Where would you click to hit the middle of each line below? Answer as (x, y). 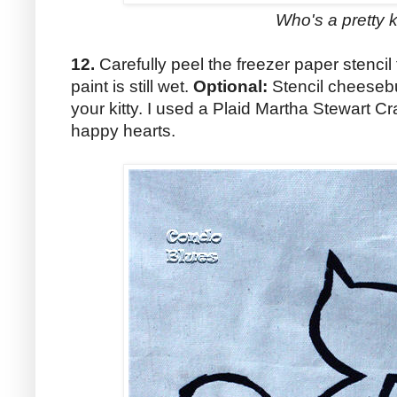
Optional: (230, 87)
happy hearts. (123, 131)
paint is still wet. (132, 87)
